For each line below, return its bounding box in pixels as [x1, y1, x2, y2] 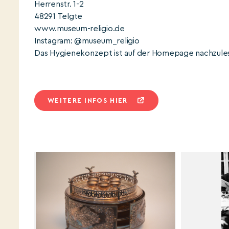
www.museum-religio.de [34, 25, 125, 33]
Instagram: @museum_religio [34, 37, 140, 45]
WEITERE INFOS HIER [48, 97, 128, 104]
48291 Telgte [34, 12, 83, 20]
